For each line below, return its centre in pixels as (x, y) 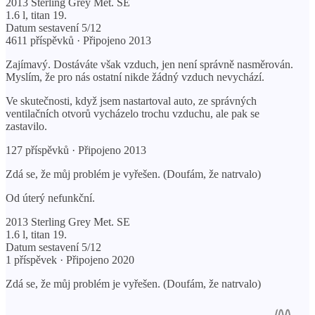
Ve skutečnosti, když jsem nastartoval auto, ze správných (131, 101)
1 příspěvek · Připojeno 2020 (70, 259)
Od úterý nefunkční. (50, 198)
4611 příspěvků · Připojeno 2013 (78, 40)
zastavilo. (26, 126)
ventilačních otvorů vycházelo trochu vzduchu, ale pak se (133, 113)
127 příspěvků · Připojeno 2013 (76, 150)
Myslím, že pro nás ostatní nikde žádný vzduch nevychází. (135, 77)
